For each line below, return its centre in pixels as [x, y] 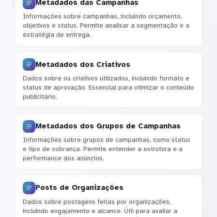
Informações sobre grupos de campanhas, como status [107, 140]
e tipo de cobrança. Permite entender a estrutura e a [103, 149]
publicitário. [40, 96]
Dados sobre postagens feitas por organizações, [97, 201]
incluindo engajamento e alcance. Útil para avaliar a [100, 211]
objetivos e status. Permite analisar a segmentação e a [106, 26]
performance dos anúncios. [63, 158]
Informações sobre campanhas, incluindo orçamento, [102, 16]
